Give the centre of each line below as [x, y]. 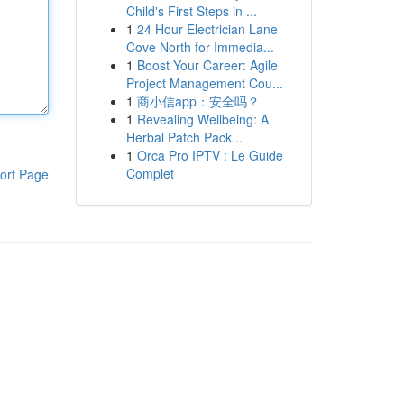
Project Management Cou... [204, 83]
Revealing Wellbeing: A [202, 119]
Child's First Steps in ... [191, 11]
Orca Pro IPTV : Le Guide [210, 155]
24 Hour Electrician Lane [207, 29]
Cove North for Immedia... [200, 47]
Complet [150, 173]
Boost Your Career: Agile [207, 65]
